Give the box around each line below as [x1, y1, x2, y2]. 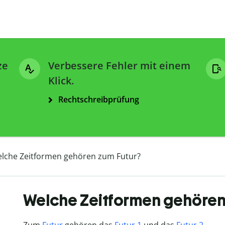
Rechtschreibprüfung [58, 94, 139, 105]
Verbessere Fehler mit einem [48, 59, 190, 73]
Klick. [48, 74, 74, 88]
